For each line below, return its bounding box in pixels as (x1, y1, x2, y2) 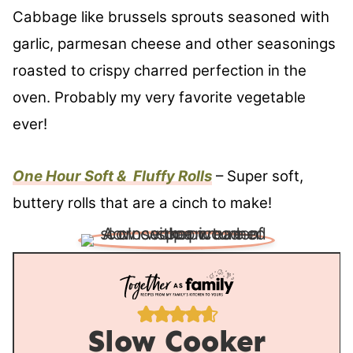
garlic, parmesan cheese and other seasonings (13, 35, 336, 54)
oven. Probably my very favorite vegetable (13, 88, 306, 107)
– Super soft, (216, 167, 303, 186)
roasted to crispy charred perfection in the (13, 61, 307, 80)
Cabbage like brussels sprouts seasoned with (13, 8, 329, 27)
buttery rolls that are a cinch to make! (13, 194, 276, 213)
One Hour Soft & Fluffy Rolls (13, 167, 212, 186)
